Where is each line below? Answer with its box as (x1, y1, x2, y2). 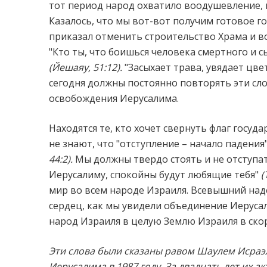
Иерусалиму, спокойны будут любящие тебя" (49, 168, 261, 181)
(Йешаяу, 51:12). (49, 61, 122, 74)
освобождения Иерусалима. (49, 92, 179, 105)
